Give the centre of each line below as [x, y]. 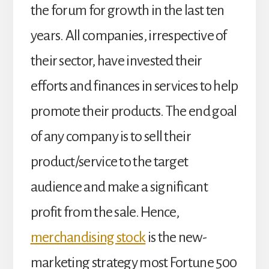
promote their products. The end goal [134, 111]
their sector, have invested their [116, 61]
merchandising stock [88, 237]
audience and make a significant [119, 187]
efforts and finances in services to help [134, 86]
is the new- [176, 237]
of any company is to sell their [110, 137]
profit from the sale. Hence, [105, 212]
